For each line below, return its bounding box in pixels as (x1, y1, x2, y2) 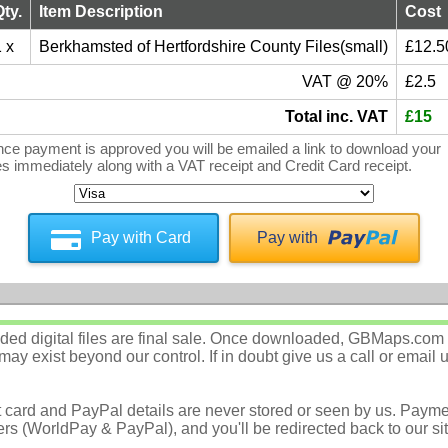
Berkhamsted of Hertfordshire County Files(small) (39, 38, 388, 56)
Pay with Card (91, 228, 191, 246)
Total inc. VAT (285, 108, 388, 126)
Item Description (39, 3, 163, 21)
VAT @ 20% (302, 73, 388, 91)
